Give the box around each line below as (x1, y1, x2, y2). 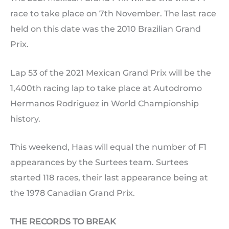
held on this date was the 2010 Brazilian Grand (10, 24, 201, 34)
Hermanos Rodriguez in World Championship (10, 98, 199, 108)
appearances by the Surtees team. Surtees (10, 157, 188, 168)
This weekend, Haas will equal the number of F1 (10, 142, 207, 152)
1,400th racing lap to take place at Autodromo (10, 83, 202, 93)
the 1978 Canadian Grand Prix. (10, 188, 135, 198)
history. (10, 113, 40, 124)
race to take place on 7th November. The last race (10, 9, 216, 19)
